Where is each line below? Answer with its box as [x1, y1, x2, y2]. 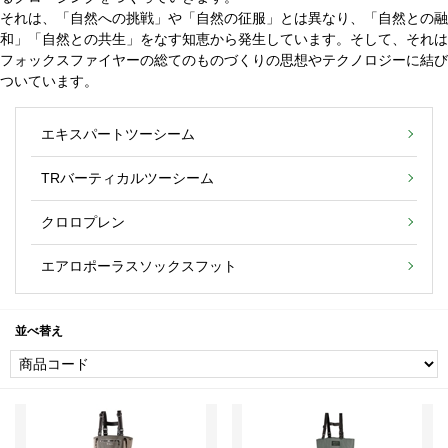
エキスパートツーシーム [41, 125, 195, 142]
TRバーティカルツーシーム [41, 169, 214, 186]
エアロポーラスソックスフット [41, 257, 237, 274]
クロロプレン [41, 213, 125, 230]
